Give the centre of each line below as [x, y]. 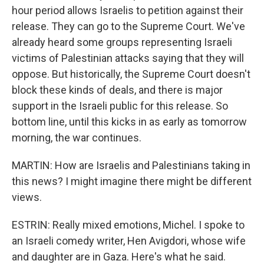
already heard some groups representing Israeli [122, 42]
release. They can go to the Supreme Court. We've [128, 26]
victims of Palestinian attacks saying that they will [128, 58]
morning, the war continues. [77, 138]
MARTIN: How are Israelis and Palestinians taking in [131, 165]
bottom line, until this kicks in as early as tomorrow [129, 122]
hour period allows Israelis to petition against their [128, 10]
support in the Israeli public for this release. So [120, 106]
